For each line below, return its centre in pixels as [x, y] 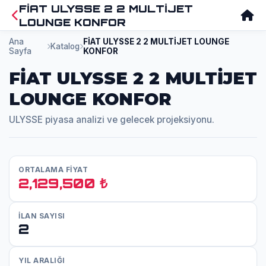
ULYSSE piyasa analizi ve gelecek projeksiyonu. [112, 120]
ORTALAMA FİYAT [53, 170]
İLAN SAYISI [42, 216]
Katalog [65, 46]
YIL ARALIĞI [42, 260]
